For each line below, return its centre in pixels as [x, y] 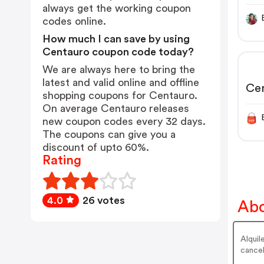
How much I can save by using [116, 39]
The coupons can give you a [109, 134]
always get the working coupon [117, 8]
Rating [62, 160]
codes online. [74, 21]
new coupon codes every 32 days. [124, 121]
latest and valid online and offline [121, 82]
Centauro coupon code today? [118, 52]
